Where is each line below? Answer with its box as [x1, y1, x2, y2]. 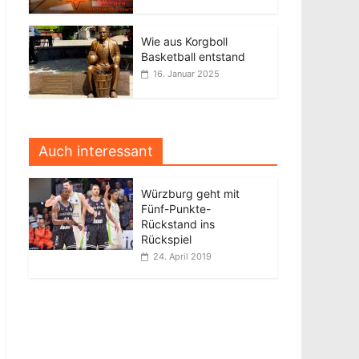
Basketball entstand [141, 50, 245, 63]
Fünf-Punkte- [141, 202, 211, 216]
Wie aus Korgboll [141, 34, 228, 48]
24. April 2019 [153, 251, 212, 262]
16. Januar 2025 [153, 68, 220, 79]
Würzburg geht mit [141, 187, 240, 200]
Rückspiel [141, 232, 192, 246]
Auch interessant [38, 143, 153, 159]
